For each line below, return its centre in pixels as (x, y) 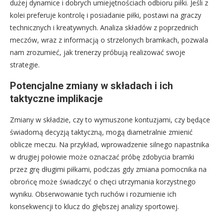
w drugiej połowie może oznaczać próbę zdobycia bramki (102, 157)
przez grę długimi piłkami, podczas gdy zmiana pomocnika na (108, 169)
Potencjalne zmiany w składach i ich (91, 85)
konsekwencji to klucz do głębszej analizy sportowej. (94, 206)
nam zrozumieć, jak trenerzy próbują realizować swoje (98, 52)
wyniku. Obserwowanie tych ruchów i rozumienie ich (93, 194)
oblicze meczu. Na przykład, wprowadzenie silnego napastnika (110, 144)
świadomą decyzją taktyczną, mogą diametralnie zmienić (101, 132)
